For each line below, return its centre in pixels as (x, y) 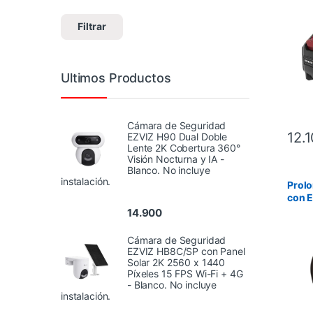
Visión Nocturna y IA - (176, 159)
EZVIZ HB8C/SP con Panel (186, 251)
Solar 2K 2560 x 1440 (176, 262)
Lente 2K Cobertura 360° (184, 148)
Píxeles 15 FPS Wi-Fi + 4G (185, 273)
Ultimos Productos (116, 78)
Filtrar (92, 27)
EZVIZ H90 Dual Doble (177, 137)
